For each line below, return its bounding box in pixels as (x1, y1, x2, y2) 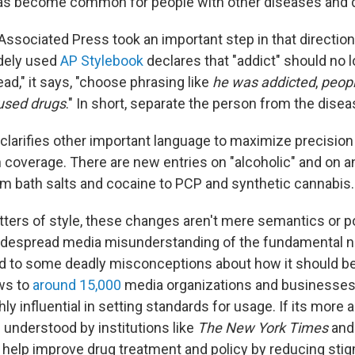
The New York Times (197, 319, 328, 337)
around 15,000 (32, 277, 121, 294)
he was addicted (212, 74, 315, 91)
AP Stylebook (60, 52, 143, 70)
